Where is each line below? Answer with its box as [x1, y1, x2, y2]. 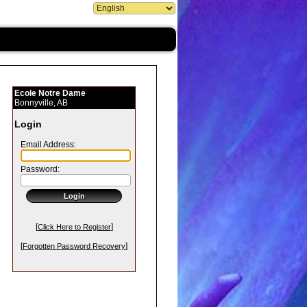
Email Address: [14, 140, 76, 149]
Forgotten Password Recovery [23, 242, 125, 250]
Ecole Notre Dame [14, 88, 86, 98]
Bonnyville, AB [14, 98, 68, 108]
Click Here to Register [37, 223, 111, 231]
